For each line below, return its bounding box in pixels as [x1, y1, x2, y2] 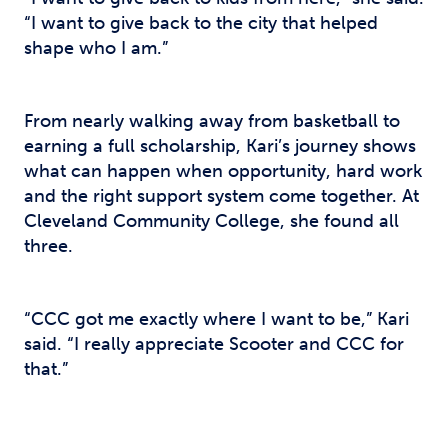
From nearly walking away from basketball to [24, 110, 400, 132]
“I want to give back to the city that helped [24, 12, 378, 34]
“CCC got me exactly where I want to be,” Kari [24, 308, 409, 330]
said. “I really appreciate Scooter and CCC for [24, 333, 404, 355]
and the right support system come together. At [24, 185, 419, 207]
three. [24, 235, 73, 257]
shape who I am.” [24, 37, 168, 59]
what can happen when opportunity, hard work [24, 160, 422, 182]
